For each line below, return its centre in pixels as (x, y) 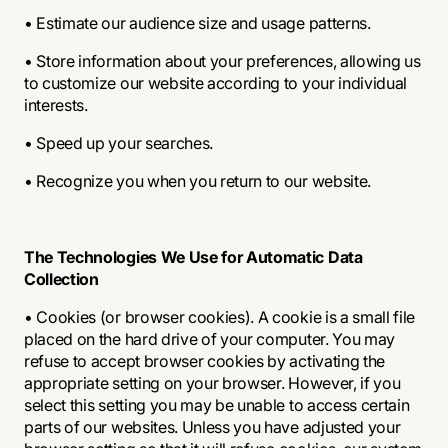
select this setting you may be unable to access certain (217, 405)
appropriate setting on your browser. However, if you (212, 383)
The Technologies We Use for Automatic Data (193, 257)
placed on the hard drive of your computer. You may (209, 339)
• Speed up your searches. (118, 143)
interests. (56, 105)
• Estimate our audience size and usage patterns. (197, 23)
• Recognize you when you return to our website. (197, 181)
